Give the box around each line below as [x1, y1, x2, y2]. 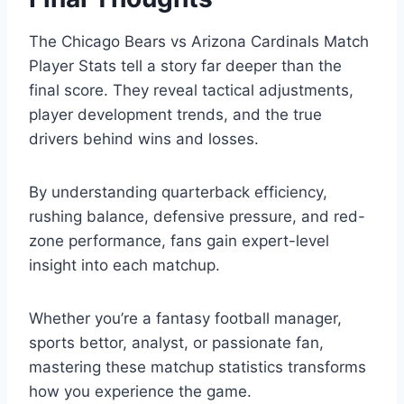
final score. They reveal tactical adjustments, [29, 81, 353, 100]
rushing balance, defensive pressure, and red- [29, 207, 365, 226]
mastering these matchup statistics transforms [29, 358, 366, 377]
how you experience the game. [29, 382, 252, 401]
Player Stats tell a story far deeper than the [29, 57, 342, 76]
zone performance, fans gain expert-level [29, 232, 329, 251]
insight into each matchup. [29, 256, 220, 275]
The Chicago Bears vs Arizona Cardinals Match [29, 32, 369, 51]
